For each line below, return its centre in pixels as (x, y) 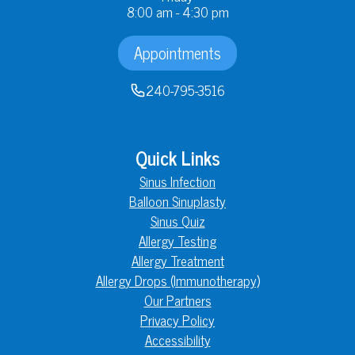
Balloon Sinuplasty (177, 201)
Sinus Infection (177, 181)
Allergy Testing (177, 240)
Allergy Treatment (177, 260)
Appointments (177, 52)
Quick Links (177, 157)
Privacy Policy (177, 320)
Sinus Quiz (177, 221)
